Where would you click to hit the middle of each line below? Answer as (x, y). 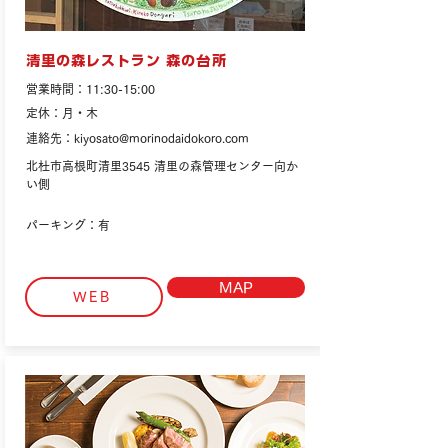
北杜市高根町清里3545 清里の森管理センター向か (162, 166)
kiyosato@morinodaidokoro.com (161, 138)
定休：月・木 (62, 113)
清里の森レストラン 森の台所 (126, 61)
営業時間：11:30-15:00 (90, 89)
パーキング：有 (68, 225)
